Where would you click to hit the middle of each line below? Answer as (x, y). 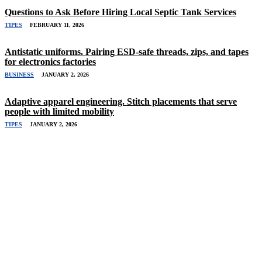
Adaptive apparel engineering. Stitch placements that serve (121, 101)
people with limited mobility (59, 111)
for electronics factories (50, 61)
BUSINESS (19, 74)
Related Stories (61, 235)
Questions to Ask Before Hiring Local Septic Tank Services (120, 12)
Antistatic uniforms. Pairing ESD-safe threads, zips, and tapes (127, 51)
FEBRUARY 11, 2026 (57, 25)
